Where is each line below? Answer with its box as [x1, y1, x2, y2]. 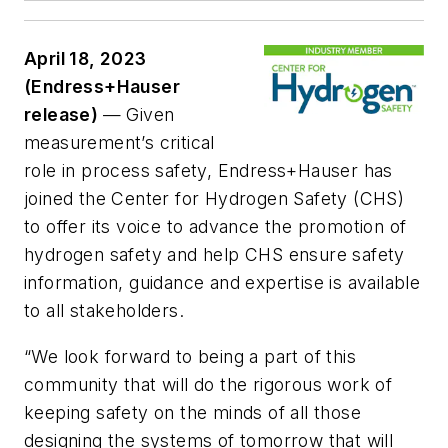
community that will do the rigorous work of [24, 373, 393, 395]
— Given [102, 104, 175, 126]
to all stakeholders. [24, 300, 184, 322]
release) [24, 104, 103, 126]
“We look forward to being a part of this [24, 345, 356, 367]
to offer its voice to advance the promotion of [24, 216, 407, 238]
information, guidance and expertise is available [24, 272, 421, 294]
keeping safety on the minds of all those [24, 401, 361, 423]
